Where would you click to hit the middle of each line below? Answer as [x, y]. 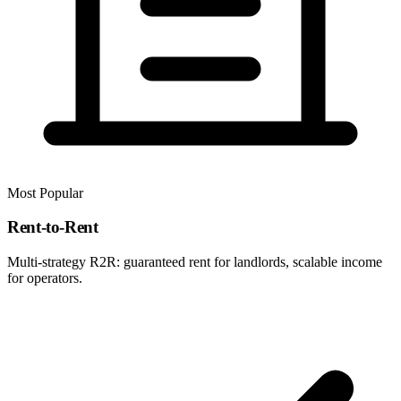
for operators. [45, 278]
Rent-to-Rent [53, 227]
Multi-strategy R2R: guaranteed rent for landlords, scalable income [195, 262]
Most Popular [45, 192]
